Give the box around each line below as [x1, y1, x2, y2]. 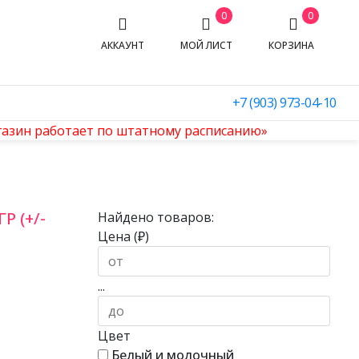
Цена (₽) [98, 228, 149, 245]
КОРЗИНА [268, 38, 319, 52]
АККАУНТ [100, 38, 144, 52]
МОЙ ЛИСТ [179, 38, 232, 52]
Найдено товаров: [98, 208, 214, 226]
